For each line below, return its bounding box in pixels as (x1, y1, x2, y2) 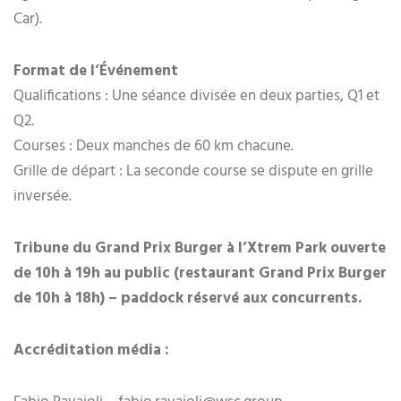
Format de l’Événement (13, 59, 178, 84)
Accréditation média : (13, 338, 173, 363)
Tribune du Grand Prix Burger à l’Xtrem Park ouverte (13, 236, 386, 261)
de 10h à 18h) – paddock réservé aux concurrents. (13, 286, 362, 311)
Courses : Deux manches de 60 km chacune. (13, 134, 294, 159)
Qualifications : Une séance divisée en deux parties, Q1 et (13, 84, 380, 109)
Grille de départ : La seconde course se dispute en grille (13, 159, 373, 184)
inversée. (13, 184, 72, 209)
